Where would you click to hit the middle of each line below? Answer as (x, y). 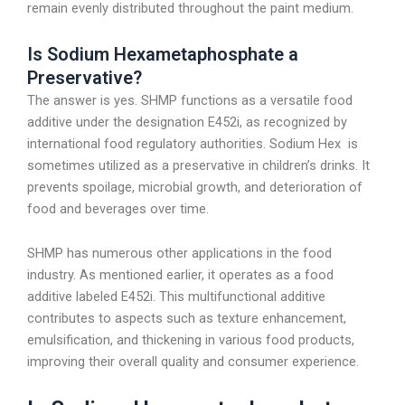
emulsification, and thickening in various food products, (191, 340)
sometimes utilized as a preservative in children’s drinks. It (198, 165)
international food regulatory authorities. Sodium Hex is (193, 143)
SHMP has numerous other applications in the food (179, 254)
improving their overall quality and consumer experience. (193, 362)
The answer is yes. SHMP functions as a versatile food (190, 100)
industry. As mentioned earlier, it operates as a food (180, 275)
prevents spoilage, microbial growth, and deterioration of (195, 187)
